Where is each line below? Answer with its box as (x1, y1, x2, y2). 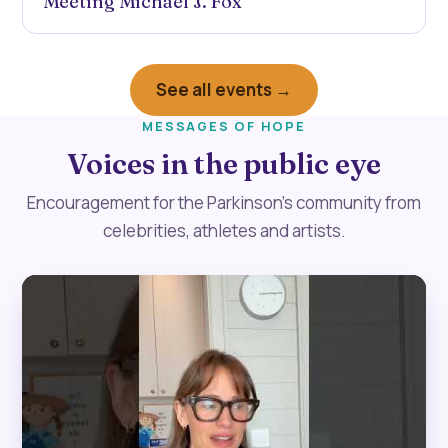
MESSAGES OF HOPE (142, 116, 306, 135)
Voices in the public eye (67, 145, 381, 181)
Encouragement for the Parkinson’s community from (27, 190, 421, 214)
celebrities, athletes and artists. (102, 218, 346, 242)
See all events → (156, 77, 292, 101)
